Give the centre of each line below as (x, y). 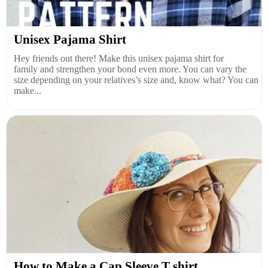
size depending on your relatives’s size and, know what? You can (136, 80)
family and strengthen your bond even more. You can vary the (130, 69)
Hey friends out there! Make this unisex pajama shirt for (119, 59)
